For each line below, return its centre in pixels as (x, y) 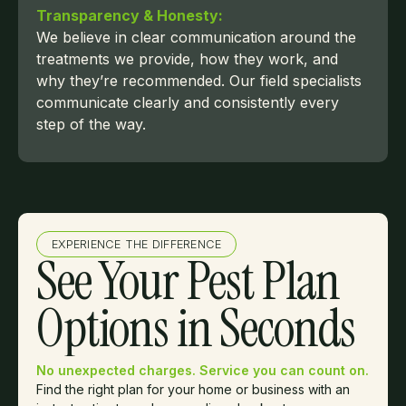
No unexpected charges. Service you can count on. (203, 370)
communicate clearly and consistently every (188, 102)
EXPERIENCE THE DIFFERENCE (137, 244)
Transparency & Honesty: (130, 15)
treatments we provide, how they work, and (187, 58)
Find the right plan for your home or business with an (193, 389)
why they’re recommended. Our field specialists (199, 80)
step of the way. (91, 124)
